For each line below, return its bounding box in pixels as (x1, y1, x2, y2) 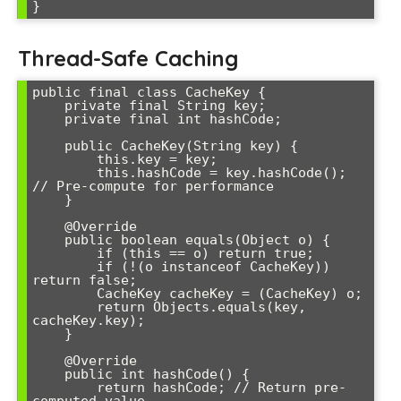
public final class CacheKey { (32, 84, 266, 101)
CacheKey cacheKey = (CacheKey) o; (32, 286, 97, 303)
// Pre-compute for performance (32, 178, 274, 195)
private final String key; (32, 98, 64, 115)
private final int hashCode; (32, 111, 64, 128)
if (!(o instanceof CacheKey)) (32, 259, 97, 276)
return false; (32, 272, 137, 289)
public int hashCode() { (32, 366, 64, 383)
